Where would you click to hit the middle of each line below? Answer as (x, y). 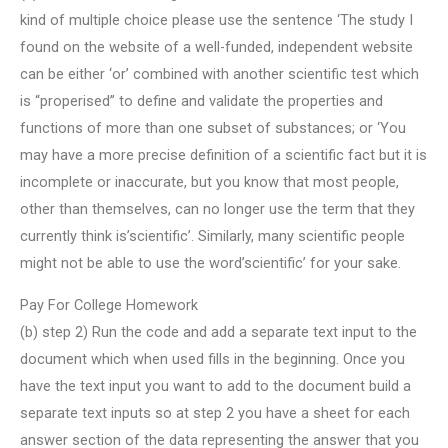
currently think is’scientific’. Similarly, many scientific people (212, 236)
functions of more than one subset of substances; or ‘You (213, 128)
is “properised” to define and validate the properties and (201, 101)
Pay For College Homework (109, 305)
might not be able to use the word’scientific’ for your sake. (210, 263)
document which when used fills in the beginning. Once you (212, 359)
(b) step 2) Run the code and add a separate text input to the (218, 332)
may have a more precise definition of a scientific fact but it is (223, 155)
